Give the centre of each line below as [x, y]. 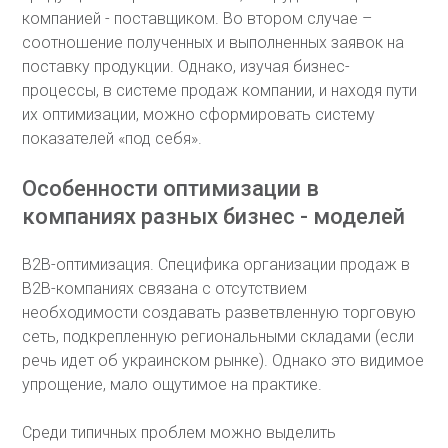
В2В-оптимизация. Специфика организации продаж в [216, 264]
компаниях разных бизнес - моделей [214, 216]
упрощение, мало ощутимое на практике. [172, 384]
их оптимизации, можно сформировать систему [199, 114]
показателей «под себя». [112, 138]
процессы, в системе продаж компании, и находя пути [220, 90]
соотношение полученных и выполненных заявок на [213, 42]
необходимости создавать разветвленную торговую [219, 312]
